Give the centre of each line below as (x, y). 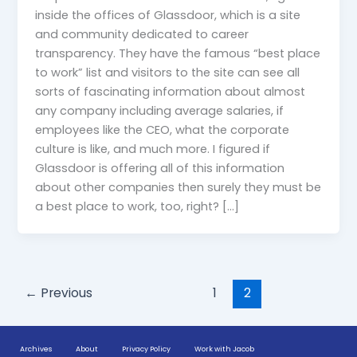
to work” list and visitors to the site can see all (168, 72)
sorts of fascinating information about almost (171, 91)
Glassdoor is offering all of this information (160, 168)
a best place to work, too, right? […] (137, 206)
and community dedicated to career (142, 34)
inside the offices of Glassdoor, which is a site (168, 15)
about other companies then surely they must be (178, 187)
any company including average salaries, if (160, 110)
